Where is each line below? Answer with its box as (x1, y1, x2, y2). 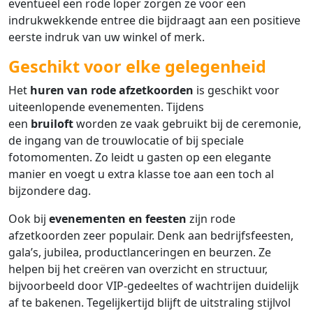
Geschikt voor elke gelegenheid (8, 54, 266, 78)
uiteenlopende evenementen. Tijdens (8, 99, 204, 115)
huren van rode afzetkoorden (30, 82, 194, 98)
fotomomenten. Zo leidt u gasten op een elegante (8, 149, 271, 165)
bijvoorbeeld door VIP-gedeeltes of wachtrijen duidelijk (8, 277, 299, 293)
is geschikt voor (194, 82, 279, 98)
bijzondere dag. (8, 182, 91, 198)
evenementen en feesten (49, 210, 187, 226)
